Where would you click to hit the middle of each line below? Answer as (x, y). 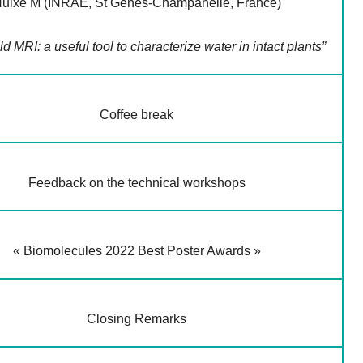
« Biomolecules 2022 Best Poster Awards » (137, 251)
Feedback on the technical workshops (137, 183)
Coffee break (137, 115)
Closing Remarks (137, 319)
